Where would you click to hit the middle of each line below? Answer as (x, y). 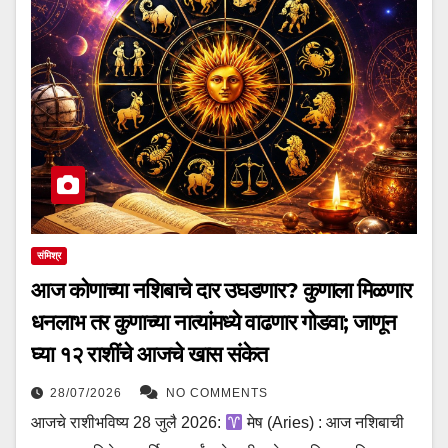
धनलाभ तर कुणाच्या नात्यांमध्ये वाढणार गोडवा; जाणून (213, 323)
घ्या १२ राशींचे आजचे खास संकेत (149, 355)
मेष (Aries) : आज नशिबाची (324, 423)
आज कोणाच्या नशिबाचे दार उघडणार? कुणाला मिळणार (221, 291)
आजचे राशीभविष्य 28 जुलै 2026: (128, 423)
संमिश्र (49, 256)
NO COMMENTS (217, 393)
